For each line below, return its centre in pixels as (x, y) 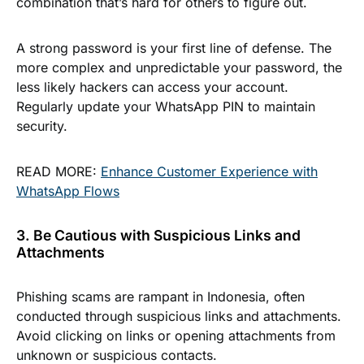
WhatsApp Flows (68, 191)
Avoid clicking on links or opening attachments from (176, 336)
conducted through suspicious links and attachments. (179, 316)
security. (42, 126)
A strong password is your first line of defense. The (174, 48)
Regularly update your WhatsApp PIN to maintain (166, 106)
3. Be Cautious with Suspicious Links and (158, 235)
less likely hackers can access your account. (152, 87)
